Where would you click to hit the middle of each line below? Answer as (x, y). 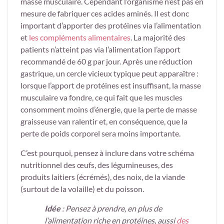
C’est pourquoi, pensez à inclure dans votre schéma (107, 152)
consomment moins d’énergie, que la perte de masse (109, 109)
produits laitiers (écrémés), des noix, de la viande (103, 176)
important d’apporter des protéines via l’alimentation (111, 25)
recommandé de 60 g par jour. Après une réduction (106, 61)
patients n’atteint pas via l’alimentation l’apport (100, 49)
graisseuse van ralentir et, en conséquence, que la (104, 121)
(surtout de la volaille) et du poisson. (82, 188)
